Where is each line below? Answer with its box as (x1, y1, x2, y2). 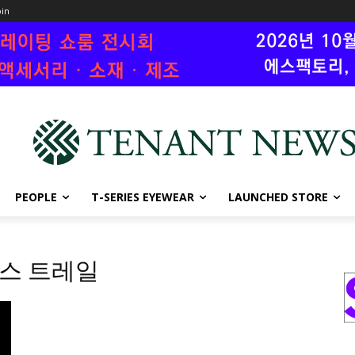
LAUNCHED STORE (228, 189, 328, 204)
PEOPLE (15, 189, 57, 204)
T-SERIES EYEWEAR (91, 189, 194, 204)
